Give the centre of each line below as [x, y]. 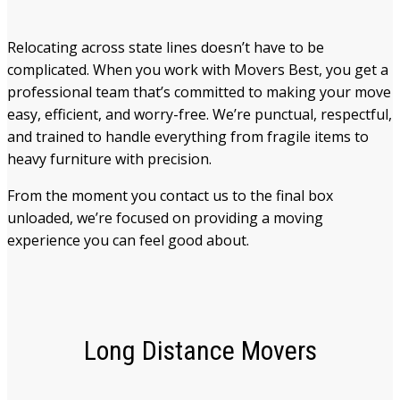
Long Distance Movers [200, 350]
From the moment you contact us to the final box [170, 195]
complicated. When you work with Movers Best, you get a [198, 69]
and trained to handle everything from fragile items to [188, 136]
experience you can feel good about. [128, 240]
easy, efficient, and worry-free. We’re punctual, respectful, [200, 114]
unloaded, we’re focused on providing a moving [165, 217]
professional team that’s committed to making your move [199, 92]
